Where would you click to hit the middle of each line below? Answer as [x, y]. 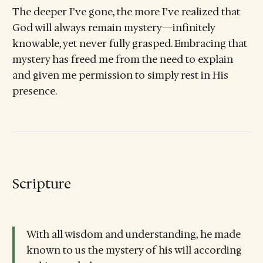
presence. [34, 91]
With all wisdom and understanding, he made [133, 234]
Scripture [41, 184]
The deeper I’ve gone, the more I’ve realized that [126, 12]
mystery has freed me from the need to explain [122, 60]
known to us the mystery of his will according [134, 250]
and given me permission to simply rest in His [120, 75]
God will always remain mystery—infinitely [113, 28]
